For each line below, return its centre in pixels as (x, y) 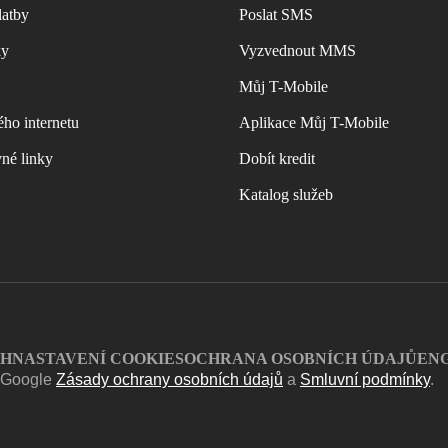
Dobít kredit (277, 158)
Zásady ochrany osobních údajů (169, 379)
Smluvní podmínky (365, 379)
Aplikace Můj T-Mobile (314, 122)
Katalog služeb (286, 194)
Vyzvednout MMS (297, 50)
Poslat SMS (276, 14)
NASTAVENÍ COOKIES (98, 358)
